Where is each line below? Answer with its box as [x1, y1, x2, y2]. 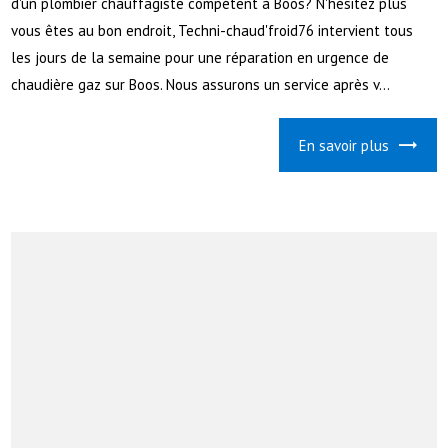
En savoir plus [298, 135, 389, 155]
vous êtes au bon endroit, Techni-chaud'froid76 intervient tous [11, 21, 414, 41]
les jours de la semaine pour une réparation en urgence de [11, 48, 390, 68]
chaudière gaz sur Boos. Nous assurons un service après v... [11, 75, 391, 95]
